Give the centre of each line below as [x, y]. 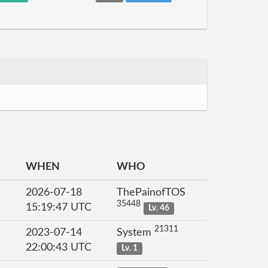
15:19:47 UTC [59, 208]
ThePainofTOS [151, 193]
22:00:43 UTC [59, 248]
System [135, 233]
